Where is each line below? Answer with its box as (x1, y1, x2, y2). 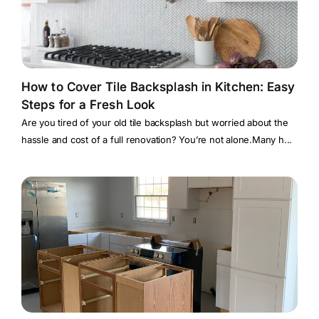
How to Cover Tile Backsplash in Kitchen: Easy (21, 80, 296, 95)
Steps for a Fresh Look (21, 98, 156, 113)
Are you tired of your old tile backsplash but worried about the (21, 117, 288, 129)
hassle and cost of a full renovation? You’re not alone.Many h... (21, 134, 293, 146)
